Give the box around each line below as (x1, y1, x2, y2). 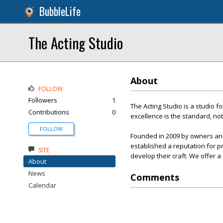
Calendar (28, 181, 56, 190)
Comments (130, 171, 179, 183)
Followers (28, 96, 57, 105)
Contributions (28, 108, 69, 116)
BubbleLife (39, 3, 81, 19)
